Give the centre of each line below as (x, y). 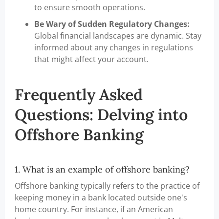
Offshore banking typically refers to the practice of (107, 186)
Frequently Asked (79, 95)
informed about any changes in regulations (114, 48)
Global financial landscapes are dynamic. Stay (118, 36)
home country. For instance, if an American (94, 209)
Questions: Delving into (101, 115)
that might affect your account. (91, 59)
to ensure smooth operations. (90, 8)
